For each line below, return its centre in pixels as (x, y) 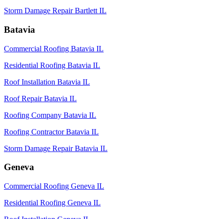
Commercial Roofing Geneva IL (54, 186)
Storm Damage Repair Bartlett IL (55, 11)
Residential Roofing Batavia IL (52, 65)
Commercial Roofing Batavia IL (54, 48)
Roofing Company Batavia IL (50, 115)
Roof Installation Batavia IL (47, 82)
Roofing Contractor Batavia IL (51, 131)
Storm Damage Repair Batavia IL (56, 148)
